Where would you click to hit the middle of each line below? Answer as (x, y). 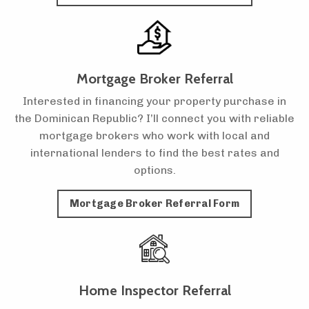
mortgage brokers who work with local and (154, 136)
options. (154, 170)
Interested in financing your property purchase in (154, 101)
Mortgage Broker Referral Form (154, 204)
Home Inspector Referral (154, 291)
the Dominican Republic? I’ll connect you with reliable (154, 119)
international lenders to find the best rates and (154, 153)
